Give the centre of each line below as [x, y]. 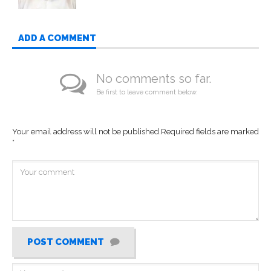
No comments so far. [154, 78]
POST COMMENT [66, 242]
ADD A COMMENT [57, 38]
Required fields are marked [210, 131]
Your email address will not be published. [87, 131]
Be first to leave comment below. [147, 92]
